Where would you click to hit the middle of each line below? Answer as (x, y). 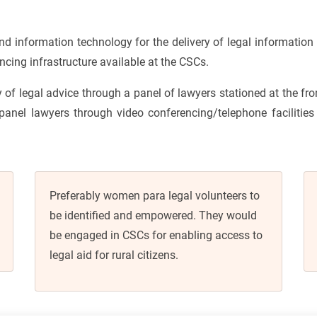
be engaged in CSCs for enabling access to (156, 235)
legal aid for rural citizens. (114, 255)
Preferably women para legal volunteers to (155, 195)
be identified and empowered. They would (153, 215)
